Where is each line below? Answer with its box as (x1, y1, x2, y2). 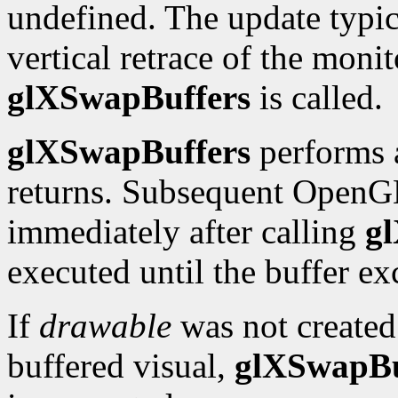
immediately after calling (7, 212, 365, 251)
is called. (251, 78, 383, 117)
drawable (39, 306, 171, 346)
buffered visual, (7, 346, 235, 386)
